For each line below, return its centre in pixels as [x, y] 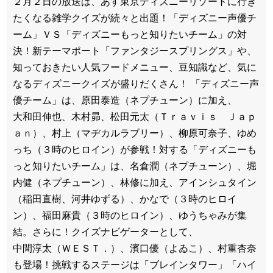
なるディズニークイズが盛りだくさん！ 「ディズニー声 [136, 83]
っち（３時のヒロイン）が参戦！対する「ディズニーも [135, 149]
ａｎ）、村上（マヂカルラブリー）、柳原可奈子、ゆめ [135, 133]
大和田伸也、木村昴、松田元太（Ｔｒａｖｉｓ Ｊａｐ [135, 116]
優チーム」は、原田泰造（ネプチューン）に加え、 [125, 100]
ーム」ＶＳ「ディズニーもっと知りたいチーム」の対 [130, 34]
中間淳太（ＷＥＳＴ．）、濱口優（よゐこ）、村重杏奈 [135, 248]
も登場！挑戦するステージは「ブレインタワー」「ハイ [135, 264]
